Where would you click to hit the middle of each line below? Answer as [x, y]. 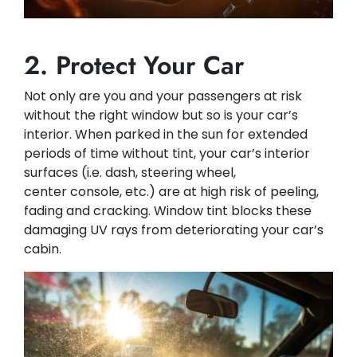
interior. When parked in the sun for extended [166, 135]
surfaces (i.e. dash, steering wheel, [130, 173]
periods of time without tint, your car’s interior [167, 154]
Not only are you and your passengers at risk [163, 96]
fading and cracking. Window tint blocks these [168, 211]
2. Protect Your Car [134, 66]
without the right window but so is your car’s [161, 116]
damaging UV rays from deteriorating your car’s [174, 230]
